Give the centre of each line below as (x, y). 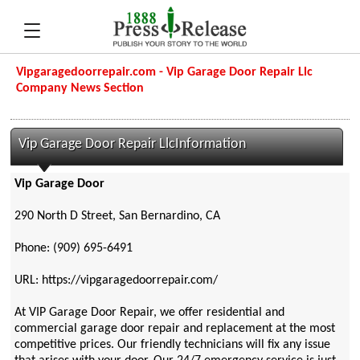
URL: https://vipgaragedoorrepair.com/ (116, 281)
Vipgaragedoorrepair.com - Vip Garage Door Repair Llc (165, 72)
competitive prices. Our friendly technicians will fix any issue (172, 345)
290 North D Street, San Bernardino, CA (117, 217)
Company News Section (80, 88)
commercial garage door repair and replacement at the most (174, 329)
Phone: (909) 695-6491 (73, 249)
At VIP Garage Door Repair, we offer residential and (149, 313)
